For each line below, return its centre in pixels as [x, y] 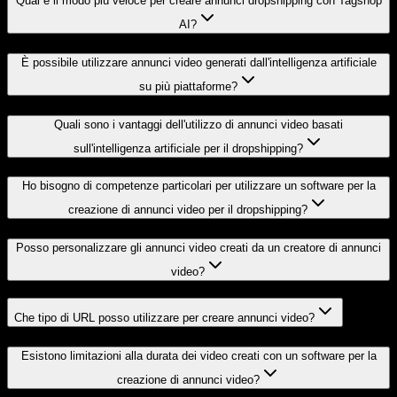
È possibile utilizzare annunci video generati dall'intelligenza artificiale [198, 62]
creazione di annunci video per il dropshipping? [188, 210]
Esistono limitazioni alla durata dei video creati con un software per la [198, 355]
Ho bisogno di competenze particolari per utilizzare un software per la [198, 186]
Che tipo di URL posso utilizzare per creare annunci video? [164, 317]
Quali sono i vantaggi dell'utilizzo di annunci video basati [198, 124]
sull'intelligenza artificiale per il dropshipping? [188, 148]
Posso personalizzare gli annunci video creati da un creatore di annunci [198, 248]
